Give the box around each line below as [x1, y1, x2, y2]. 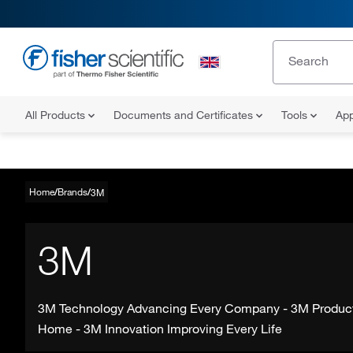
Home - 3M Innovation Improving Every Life [38, 320, 282, 336]
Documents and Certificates [113, 108, 256, 122]
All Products [25, 108, 88, 122]
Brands [58, 185, 87, 198]
